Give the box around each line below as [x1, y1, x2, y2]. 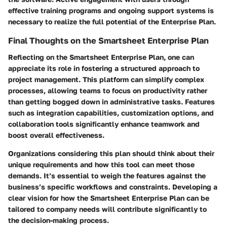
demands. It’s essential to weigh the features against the [8, 171, 206, 180]
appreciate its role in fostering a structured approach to [8, 63, 200, 72]
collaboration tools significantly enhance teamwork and [8, 119, 200, 128]
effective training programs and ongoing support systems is [8, 6, 214, 15]
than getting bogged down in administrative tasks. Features [8, 97, 215, 106]
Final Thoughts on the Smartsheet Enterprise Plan [8, 35, 209, 46]
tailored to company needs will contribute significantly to [8, 204, 207, 213]
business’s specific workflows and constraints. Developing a [8, 182, 217, 191]
